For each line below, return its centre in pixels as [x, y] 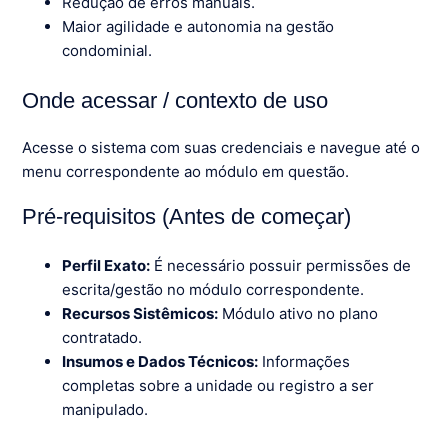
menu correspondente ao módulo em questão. [186, 171]
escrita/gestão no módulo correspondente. [213, 289]
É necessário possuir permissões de [281, 265]
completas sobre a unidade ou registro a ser [218, 385]
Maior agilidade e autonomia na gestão [198, 26]
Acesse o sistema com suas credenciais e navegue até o [221, 147]
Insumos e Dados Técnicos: [160, 361]
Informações [304, 361]
